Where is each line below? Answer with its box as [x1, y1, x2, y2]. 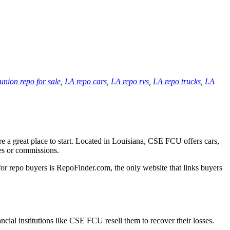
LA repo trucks [153, 76, 201, 86]
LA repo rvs [111, 76, 149, 86]
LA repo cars [65, 76, 107, 86]
